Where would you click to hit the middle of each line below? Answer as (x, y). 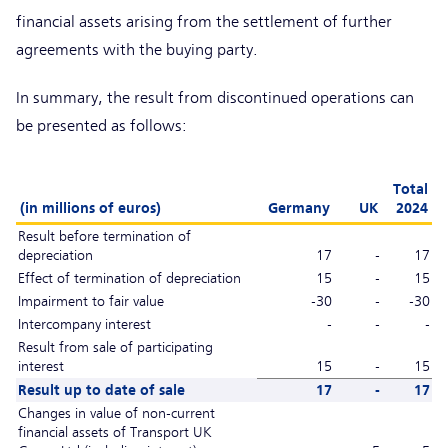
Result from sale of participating (116, 346)
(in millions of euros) (90, 207)
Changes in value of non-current (117, 412)
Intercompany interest (85, 323)
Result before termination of (105, 235)
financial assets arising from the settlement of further (204, 21)
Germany (299, 207)
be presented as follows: (101, 125)
